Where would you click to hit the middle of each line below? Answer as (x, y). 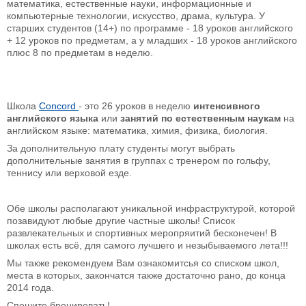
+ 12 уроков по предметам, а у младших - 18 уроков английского (152, 41)
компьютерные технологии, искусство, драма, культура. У (136, 16)
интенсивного (227, 106)
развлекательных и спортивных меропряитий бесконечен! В (142, 233)
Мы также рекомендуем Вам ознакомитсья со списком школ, (143, 263)
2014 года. (30, 288)
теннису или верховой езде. (69, 173)
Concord (59, 106)
